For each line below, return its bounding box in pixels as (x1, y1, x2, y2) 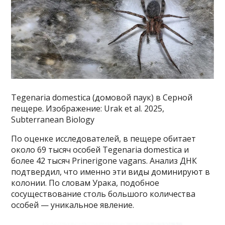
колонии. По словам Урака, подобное (11, 177, 160, 188)
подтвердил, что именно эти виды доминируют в (11, 166, 210, 177)
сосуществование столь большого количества (11, 188, 196, 199)
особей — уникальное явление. (11, 199, 135, 210)
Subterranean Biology (11, 114, 95, 125)
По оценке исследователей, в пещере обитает (11, 133, 196, 144)
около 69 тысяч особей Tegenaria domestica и (11, 144, 189, 155)
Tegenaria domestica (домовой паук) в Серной (11, 91, 193, 103)
